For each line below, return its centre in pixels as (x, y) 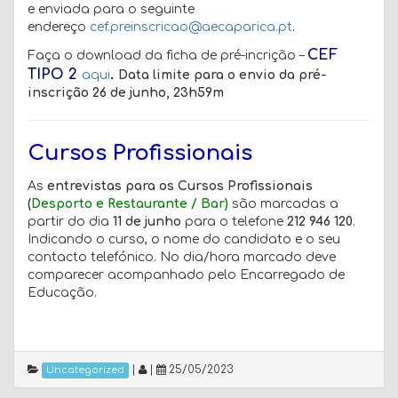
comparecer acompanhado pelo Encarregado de (186, 275)
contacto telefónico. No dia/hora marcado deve (182, 257)
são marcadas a (283, 203)
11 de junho (147, 221)
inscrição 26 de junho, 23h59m (126, 92)
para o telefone (234, 221)
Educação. (62, 292)
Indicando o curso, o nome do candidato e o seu (184, 239)
